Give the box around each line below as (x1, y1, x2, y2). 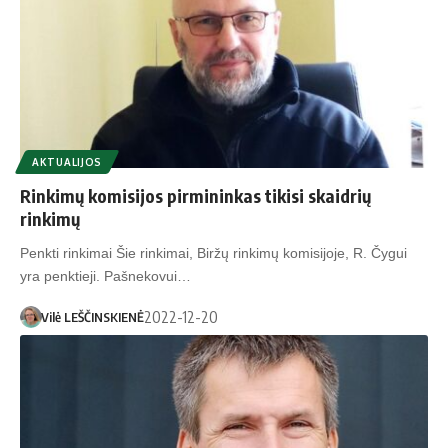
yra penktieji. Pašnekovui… (20, 267, 191, 284)
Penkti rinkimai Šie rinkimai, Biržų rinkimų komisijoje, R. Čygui (20, 244, 407, 261)
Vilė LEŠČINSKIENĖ (40, 309, 144, 326)
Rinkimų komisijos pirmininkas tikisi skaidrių (20, 183, 371, 207)
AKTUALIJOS (32, 155, 102, 168)
